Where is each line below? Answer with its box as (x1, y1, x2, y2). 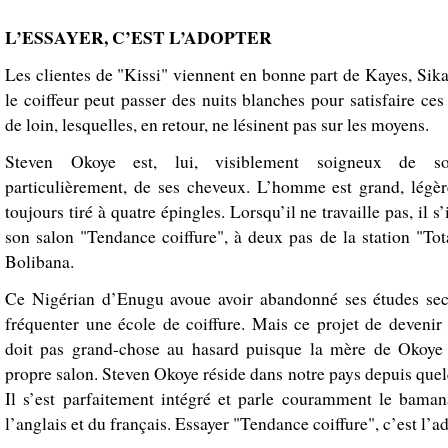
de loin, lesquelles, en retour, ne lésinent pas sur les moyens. (5, 112, 429, 136)
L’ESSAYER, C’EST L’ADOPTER (5, 23, 272, 50)
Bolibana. (5, 249, 74, 273)
